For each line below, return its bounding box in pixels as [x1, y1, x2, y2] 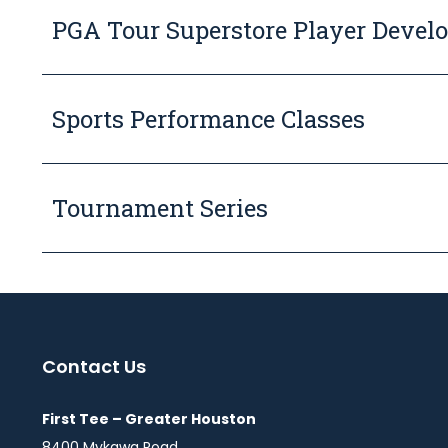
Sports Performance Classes [52, 103, 365, 135]
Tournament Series [52, 192, 268, 224]
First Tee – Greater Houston [42, 409, 256, 429]
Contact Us [42, 354, 146, 379]
